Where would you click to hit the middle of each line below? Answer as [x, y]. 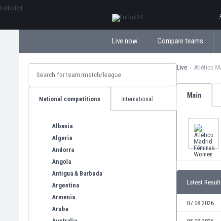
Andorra [63, 149]
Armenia [63, 197]
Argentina [65, 185]
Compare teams [180, 41]
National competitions [70, 99]
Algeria [62, 138]
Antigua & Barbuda [77, 173]
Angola [61, 161]
